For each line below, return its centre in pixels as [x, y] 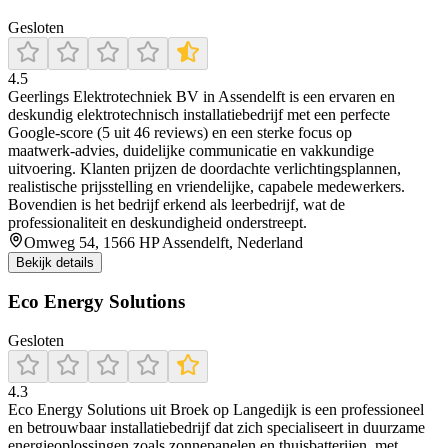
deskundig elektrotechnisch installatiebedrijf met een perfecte [199, 114]
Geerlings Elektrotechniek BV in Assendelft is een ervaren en [201, 96]
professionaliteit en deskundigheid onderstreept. [157, 222]
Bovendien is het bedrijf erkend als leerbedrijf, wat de [176, 204]
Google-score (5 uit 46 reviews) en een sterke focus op [180, 132]
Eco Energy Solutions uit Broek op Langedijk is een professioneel [216, 410]
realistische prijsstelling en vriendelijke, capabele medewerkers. [206, 186]
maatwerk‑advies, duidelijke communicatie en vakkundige [191, 150]
